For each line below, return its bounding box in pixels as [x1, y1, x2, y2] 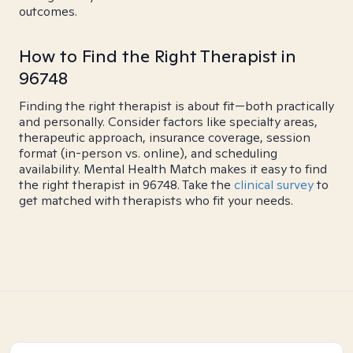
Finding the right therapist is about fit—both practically [19, 98, 334, 114]
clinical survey [234, 176, 314, 193]
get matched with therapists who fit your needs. [19, 192, 293, 209]
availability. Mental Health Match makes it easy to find [19, 161, 327, 177]
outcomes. [19, 3, 77, 20]
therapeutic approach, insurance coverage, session [19, 129, 310, 146]
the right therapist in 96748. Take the [19, 176, 234, 193]
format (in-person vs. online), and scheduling [19, 145, 277, 162]
